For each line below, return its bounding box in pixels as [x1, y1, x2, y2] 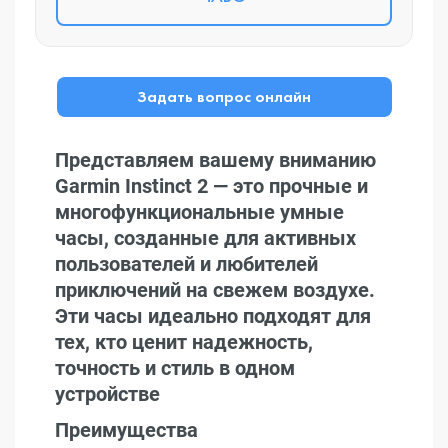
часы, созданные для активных [55, 226, 356, 250]
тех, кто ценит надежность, [55, 330, 313, 354]
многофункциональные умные [55, 200, 344, 224]
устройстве [55, 382, 160, 406]
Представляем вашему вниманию [55, 148, 376, 172]
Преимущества [55, 418, 198, 442]
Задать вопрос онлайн [137, 86, 311, 107]
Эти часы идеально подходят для [55, 304, 371, 328]
